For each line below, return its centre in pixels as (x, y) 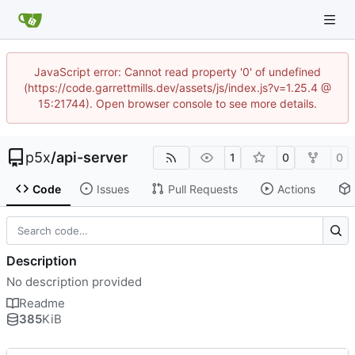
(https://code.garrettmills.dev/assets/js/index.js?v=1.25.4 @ (177, 88)
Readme (42, 303)
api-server (92, 157)
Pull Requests (202, 189)
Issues (113, 189)
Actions (296, 189)
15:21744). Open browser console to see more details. (177, 103)
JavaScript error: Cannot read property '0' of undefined (177, 72)
